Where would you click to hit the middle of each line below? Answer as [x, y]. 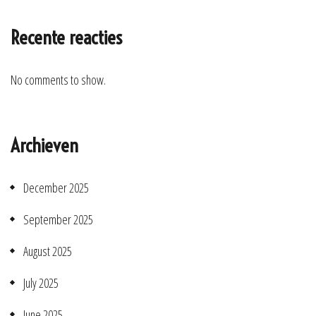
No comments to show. [58, 79]
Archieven [44, 145]
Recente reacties [66, 37]
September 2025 [58, 219]
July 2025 [41, 282]
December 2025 [56, 187]
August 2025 [48, 251]
